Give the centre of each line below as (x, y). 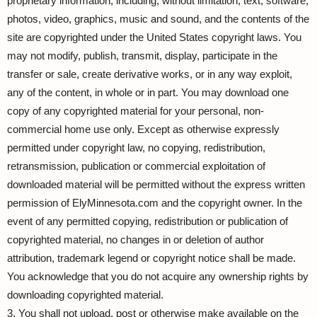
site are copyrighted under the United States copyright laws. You (154, 37)
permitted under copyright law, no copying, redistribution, (136, 148)
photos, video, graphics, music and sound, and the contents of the (158, 19)
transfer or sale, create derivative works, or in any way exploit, (150, 74)
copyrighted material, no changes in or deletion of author (136, 240)
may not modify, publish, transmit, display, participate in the (142, 56)
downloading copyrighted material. (85, 295)
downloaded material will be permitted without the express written (156, 184)
